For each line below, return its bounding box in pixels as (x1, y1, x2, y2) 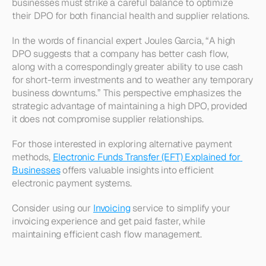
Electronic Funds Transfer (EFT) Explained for (52, 151, 240, 163)
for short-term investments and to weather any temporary (12, 74, 254, 86)
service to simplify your (130, 202, 230, 214)
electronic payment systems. (12, 177, 132, 189)
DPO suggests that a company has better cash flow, (12, 47, 229, 60)
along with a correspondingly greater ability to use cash (12, 61, 243, 73)
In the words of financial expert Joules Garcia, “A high (12, 34, 236, 47)
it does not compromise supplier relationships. (12, 113, 204, 125)
